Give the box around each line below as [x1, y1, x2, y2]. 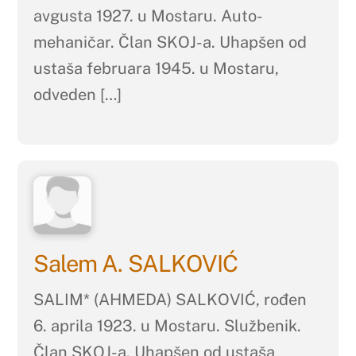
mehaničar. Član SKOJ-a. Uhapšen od [33, 33, 308, 52]
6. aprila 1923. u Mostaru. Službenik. [33, 315, 302, 335]
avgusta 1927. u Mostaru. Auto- [33, 6, 264, 26]
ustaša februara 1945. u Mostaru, [33, 59, 280, 79]
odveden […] [33, 85, 122, 105]
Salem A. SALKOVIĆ [33, 250, 243, 278]
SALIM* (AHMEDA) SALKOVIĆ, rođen [33, 289, 308, 309]
